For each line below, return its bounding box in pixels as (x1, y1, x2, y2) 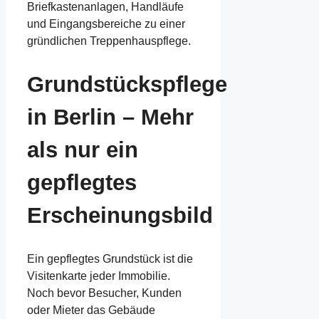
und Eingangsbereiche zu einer (27, 18, 185, 31)
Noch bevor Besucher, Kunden (27, 286, 182, 299)
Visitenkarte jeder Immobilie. (27, 269, 170, 282)
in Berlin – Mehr (27, 105, 194, 130)
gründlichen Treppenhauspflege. (27, 35, 191, 48)
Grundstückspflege (27, 72, 227, 97)
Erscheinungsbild (27, 203, 213, 228)
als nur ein (27, 137, 138, 162)
